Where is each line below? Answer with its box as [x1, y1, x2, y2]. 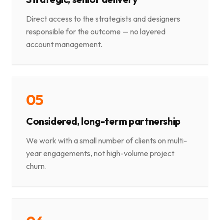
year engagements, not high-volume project [26, 148, 174, 159]
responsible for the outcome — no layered [26, 27, 165, 37]
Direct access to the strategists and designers [26, 14, 180, 24]
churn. [26, 161, 47, 171]
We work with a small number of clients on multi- [26, 136, 187, 146]
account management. [26, 39, 102, 50]
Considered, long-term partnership [26, 115, 181, 128]
